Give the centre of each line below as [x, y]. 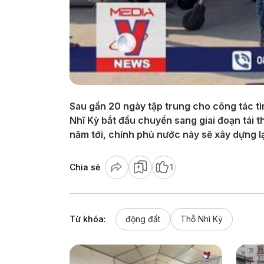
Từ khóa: [88, 219]
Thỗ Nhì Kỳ [202, 219]
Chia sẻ [85, 167]
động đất [143, 219]
